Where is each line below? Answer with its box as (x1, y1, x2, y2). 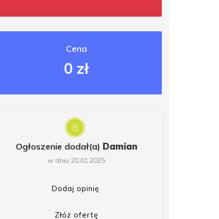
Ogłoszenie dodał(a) (15, 141, 103, 153)
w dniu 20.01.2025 (47, 156, 105, 165)
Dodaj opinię (51, 184, 99, 194)
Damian (102, 141, 137, 153)
